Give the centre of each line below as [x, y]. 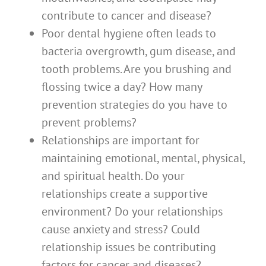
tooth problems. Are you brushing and [137, 69]
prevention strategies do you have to [134, 105]
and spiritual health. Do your [113, 176]
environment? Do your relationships [132, 212]
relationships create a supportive [125, 194]
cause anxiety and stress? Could [121, 229]
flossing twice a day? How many [122, 87]
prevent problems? [89, 123]
